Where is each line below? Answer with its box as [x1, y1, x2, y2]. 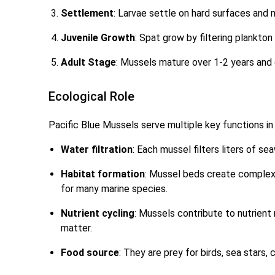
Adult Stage [61, 56, 117, 69]
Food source [61, 247, 120, 259]
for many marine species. [61, 183, 168, 195]
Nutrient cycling [61, 207, 135, 220]
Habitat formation [61, 168, 145, 180]
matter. [61, 222, 93, 234]
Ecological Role [48, 89, 135, 104]
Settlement [61, 7, 114, 20]
